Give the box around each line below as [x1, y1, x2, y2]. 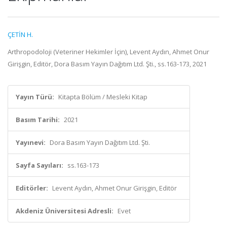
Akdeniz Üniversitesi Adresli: [16, 206, 113, 215]
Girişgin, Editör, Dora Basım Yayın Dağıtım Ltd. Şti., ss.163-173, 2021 [8, 59, 207, 68]
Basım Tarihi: [16, 115, 60, 124]
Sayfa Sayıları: [16, 161, 63, 170]
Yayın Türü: [16, 92, 54, 101]
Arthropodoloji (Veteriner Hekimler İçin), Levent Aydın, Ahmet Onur [8, 47, 209, 56]
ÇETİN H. [8, 30, 33, 39]
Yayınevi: [16, 138, 46, 147]
